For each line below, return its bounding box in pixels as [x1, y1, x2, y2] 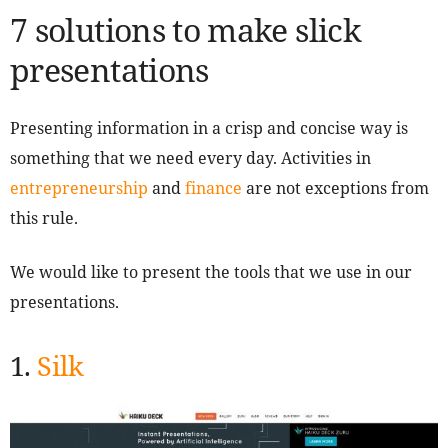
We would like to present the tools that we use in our [10, 261, 412, 284]
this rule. [10, 207, 78, 230]
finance [185, 177, 242, 200]
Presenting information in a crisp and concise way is [10, 117, 408, 140]
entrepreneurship [10, 177, 148, 200]
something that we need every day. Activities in [10, 147, 371, 170]
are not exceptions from [242, 177, 429, 200]
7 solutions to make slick [10, 8, 361, 52]
